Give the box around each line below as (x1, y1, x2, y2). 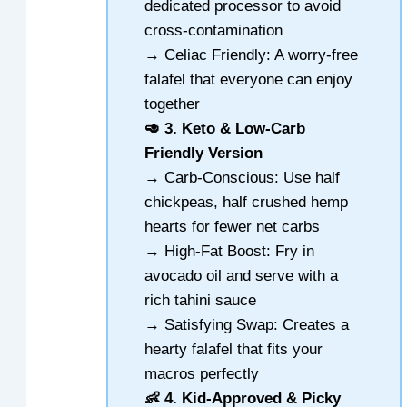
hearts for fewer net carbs (144, 217, 321, 235)
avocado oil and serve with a (144, 266, 339, 284)
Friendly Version (144, 144, 263, 162)
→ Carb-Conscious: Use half (144, 168, 341, 186)
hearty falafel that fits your (144, 340, 323, 358)
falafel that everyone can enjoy (144, 70, 353, 88)
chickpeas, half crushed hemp (144, 193, 349, 211)
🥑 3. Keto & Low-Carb (144, 119, 306, 137)
